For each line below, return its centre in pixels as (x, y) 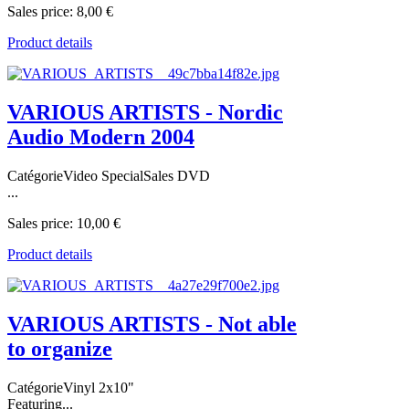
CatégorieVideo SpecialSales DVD (109, 176)
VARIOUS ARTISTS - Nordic (145, 113)
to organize (60, 348)
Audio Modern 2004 (101, 137)
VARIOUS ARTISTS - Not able (152, 324)
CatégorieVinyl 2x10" (71, 387)
